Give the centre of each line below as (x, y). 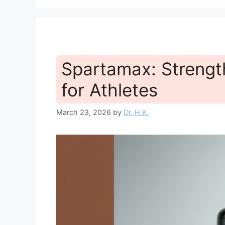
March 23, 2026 (84, 113)
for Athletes (109, 90)
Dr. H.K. (136, 113)
